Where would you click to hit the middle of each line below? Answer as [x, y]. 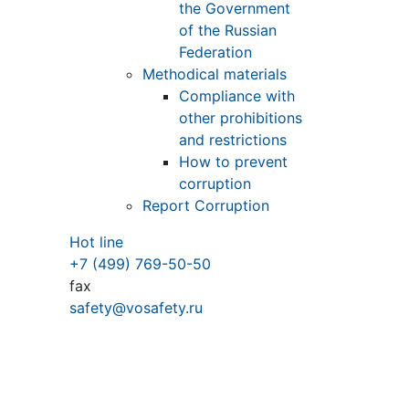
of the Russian [228, 31]
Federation [215, 52]
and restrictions [233, 140]
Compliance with [237, 96]
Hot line [96, 242]
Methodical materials [215, 74]
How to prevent [233, 162]
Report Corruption [206, 206]
